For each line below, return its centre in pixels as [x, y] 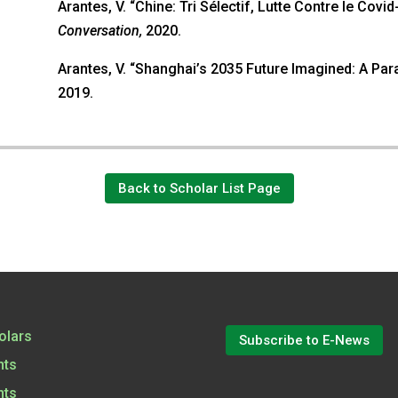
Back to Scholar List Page [199, 188]
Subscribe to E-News [304, 340]
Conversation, [99, 30]
